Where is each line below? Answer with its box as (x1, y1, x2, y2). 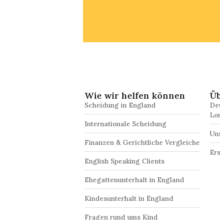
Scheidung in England (84, 100, 156, 110)
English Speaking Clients (84, 156, 165, 165)
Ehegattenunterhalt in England (84, 175, 184, 184)
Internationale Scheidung (84, 119, 166, 128)
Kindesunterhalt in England (84, 193, 173, 203)
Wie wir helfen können (84, 89, 185, 101)
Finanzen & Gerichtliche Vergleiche (84, 137, 200, 147)
